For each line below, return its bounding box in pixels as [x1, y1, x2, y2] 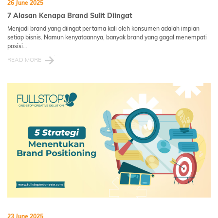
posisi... [7, 42, 27, 50]
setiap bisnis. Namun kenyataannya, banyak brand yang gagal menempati [7, 34, 207, 41]
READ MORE [7, 56, 41, 64]
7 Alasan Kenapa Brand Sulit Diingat [7, 11, 132, 20]
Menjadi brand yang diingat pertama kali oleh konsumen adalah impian [7, 25, 200, 33]
